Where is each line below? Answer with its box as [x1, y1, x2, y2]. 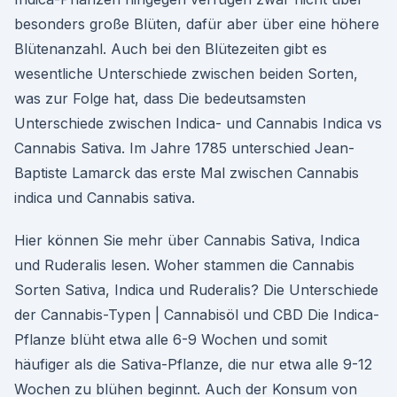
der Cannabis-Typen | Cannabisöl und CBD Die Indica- [14, 306, 379, 323]
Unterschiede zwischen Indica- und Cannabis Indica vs [14, 114, 382, 132]
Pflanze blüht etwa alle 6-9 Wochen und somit [14, 331, 327, 348]
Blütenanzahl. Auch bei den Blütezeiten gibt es [14, 40, 327, 58]
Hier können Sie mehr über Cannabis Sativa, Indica [14, 231, 360, 249]
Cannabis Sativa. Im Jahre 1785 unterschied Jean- [14, 139, 354, 157]
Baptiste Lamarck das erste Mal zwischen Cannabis [14, 164, 359, 182]
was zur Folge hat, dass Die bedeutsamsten [14, 90, 306, 107]
